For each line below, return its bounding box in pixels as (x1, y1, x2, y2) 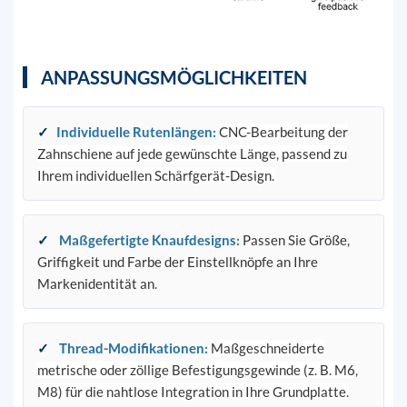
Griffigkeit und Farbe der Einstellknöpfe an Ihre (36, 253, 318, 270)
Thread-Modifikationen (58, 339, 204, 356)
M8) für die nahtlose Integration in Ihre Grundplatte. (36, 382, 349, 400)
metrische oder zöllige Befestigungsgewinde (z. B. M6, (36, 361, 358, 378)
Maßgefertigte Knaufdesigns (58, 231, 236, 248)
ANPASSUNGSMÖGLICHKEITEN (40, 65, 307, 88)
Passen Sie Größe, (242, 231, 350, 248)
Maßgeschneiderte (210, 339, 324, 356)
